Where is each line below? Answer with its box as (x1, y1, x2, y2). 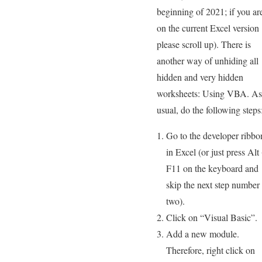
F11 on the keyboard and (166, 162, 258, 175)
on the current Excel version (157, 22, 259, 35)
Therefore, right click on (166, 244, 255, 257)
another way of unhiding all (157, 54, 258, 67)
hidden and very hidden (157, 71, 243, 84)
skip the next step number (166, 178, 260, 191)
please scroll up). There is (157, 38, 251, 51)
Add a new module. (166, 227, 239, 240)
